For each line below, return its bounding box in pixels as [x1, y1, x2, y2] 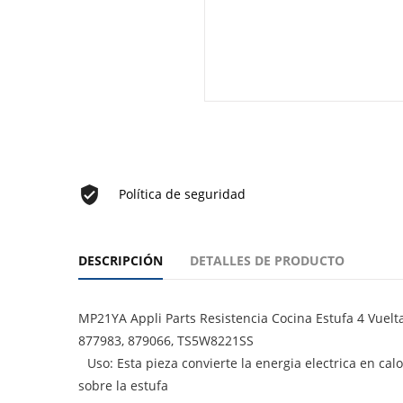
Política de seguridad [119, 185, 246, 203]
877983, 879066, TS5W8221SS [78, 331, 254, 349]
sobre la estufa [78, 376, 168, 394]
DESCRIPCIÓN [78, 251, 163, 269]
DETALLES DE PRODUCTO [190, 251, 345, 269]
